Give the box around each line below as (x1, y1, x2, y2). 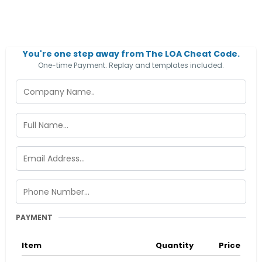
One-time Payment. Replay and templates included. (38, 60, 224, 70)
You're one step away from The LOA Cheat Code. (22, 48, 240, 60)
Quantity (156, 240, 194, 251)
